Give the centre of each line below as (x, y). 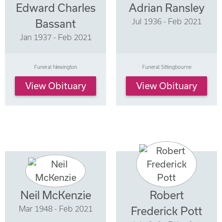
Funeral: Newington (55, 67)
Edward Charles (55, 8)
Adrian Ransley (166, 8)
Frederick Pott (166, 211)
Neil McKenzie (55, 195)
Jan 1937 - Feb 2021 (55, 37)
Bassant (55, 24)
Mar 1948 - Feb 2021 (55, 209)
